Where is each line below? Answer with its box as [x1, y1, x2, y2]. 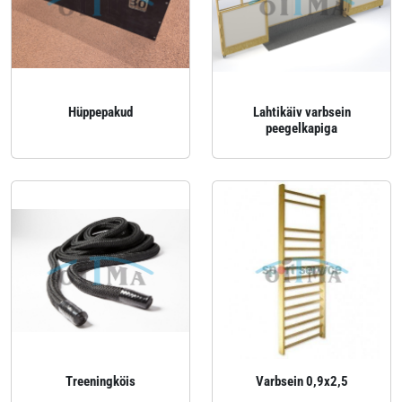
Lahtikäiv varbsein [252, 104, 351, 120]
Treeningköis [66, 373, 135, 389]
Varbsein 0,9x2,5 [255, 373, 348, 389]
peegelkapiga [266, 120, 337, 136]
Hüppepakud [68, 104, 133, 120]
